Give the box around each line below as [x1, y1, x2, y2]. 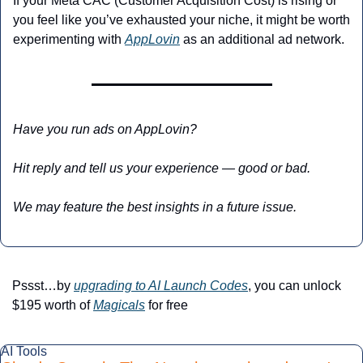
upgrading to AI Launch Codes [74, 278, 248, 293]
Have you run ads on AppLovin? [13, 122, 200, 136]
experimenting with [13, 32, 125, 46]
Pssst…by [12, 278, 74, 293]
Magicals [93, 297, 145, 312]
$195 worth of [12, 297, 93, 312]
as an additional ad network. [180, 32, 344, 46]
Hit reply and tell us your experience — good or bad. [13, 160, 314, 175]
